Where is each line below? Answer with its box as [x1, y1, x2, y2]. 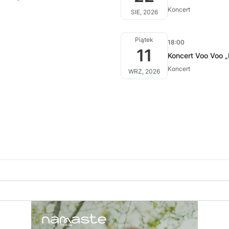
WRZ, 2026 [128, 67, 160, 75]
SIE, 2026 [130, 8, 158, 16]
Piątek [135, 36, 153, 43]
